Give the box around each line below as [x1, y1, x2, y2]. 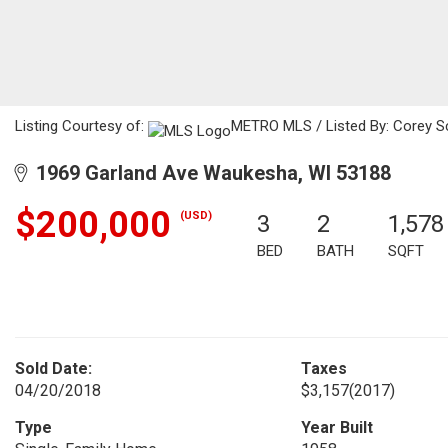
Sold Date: [15, 359, 92, 378]
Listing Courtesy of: [15, 117, 148, 135]
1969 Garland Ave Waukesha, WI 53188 [26, 161, 391, 185]
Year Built [300, 418, 373, 437]
